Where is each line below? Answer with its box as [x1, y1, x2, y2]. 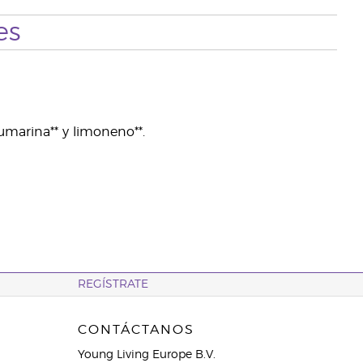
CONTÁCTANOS [77, 323, 194, 336]
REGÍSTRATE [77, 279, 148, 290]
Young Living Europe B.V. [77, 349, 216, 361]
